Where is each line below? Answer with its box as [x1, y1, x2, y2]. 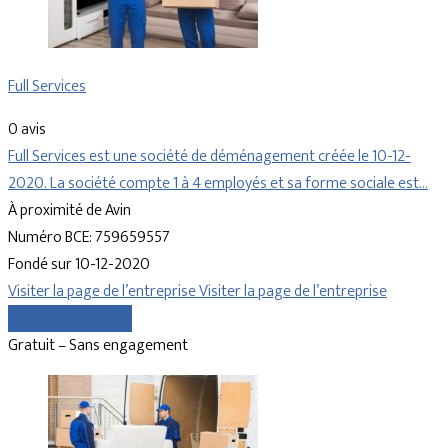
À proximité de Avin [8, 197, 131, 225]
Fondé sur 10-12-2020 [8, 251, 150, 279]
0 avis [8, 116, 46, 144]
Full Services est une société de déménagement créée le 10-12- [8, 143, 411, 171]
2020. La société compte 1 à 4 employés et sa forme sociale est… [8, 170, 428, 198]
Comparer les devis [8, 305, 132, 333]
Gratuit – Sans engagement [8, 332, 188, 360]
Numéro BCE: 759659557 [8, 224, 170, 252]
